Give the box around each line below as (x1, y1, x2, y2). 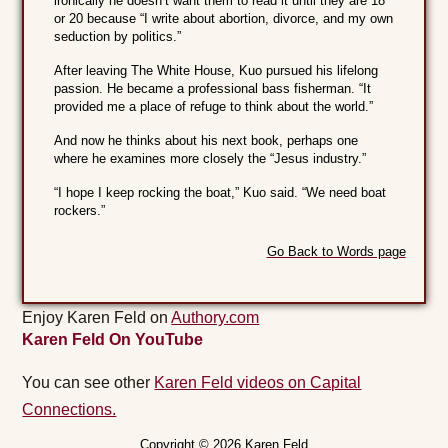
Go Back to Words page (266, 244, 406, 260)
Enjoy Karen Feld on (22, 309, 172, 327)
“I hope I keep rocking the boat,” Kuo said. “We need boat (54, 185, 387, 201)
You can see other (22, 374, 155, 392)
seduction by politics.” (54, 29, 182, 45)
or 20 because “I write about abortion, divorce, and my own (54, 11, 394, 27)
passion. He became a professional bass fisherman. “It (54, 81, 372, 97)
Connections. (22, 401, 117, 419)
